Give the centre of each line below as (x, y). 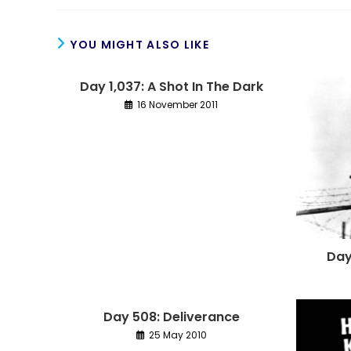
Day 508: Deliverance (171, 317)
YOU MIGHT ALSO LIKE (140, 45)
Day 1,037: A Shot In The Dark (171, 87)
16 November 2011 (178, 105)
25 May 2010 (177, 335)
